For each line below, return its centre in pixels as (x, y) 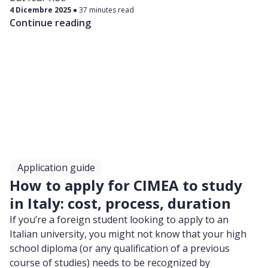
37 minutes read (106, 10)
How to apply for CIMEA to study (126, 185)
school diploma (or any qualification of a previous (120, 248)
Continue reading (50, 23)
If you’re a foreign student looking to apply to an (119, 220)
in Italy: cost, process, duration (120, 203)
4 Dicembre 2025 (40, 10)
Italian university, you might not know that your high (128, 234)
